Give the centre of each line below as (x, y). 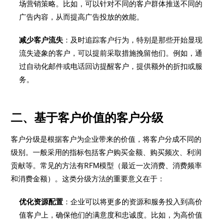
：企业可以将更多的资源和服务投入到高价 (133, 202)
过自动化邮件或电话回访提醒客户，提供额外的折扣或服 (111, 66)
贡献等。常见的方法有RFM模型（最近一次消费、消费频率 (107, 165)
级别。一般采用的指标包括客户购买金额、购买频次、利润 (106, 152)
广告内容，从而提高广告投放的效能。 (82, 17)
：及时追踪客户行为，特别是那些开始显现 (133, 40)
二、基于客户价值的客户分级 (87, 118)
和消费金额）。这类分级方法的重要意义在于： (88, 179)
